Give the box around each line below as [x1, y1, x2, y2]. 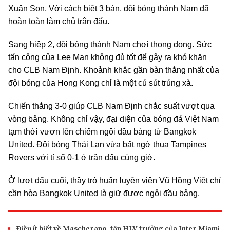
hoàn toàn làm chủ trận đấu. [8, 16, 109, 26]
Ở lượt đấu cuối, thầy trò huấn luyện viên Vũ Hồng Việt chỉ [8, 176, 221, 185]
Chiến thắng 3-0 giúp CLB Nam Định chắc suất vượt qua [8, 101, 215, 110]
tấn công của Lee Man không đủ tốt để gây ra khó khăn [8, 52, 207, 62]
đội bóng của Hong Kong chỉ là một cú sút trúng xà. [8, 78, 193, 87]
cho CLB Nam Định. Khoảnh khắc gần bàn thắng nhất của [8, 65, 219, 74]
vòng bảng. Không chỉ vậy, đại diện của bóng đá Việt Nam [8, 114, 219, 123]
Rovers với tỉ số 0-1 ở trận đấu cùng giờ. [8, 152, 155, 162]
